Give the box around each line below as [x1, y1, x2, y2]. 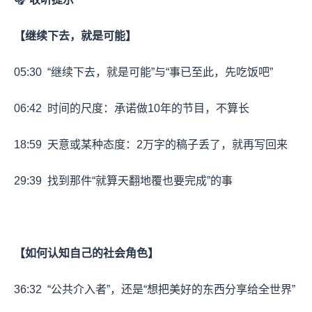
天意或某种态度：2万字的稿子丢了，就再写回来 [42, 138, 288, 150]
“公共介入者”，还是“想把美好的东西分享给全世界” [42, 283, 295, 295]
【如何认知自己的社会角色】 [14, 247, 159, 259]
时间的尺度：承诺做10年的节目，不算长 [42, 102, 249, 114]
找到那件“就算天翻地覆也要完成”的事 [42, 174, 233, 187]
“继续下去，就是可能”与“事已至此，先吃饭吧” [42, 65, 273, 78]
